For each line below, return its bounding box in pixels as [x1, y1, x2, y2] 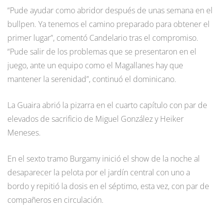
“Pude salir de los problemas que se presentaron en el [7, 46, 196, 57]
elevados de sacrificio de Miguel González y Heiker [7, 113, 184, 124]
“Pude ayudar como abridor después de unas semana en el [7, 4, 213, 16]
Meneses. [7, 127, 41, 138]
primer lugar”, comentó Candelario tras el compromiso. [7, 32, 198, 43]
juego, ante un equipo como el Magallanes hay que [7, 59, 183, 71]
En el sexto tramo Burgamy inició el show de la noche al [7, 153, 200, 164]
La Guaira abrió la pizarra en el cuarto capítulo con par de [7, 99, 207, 110]
